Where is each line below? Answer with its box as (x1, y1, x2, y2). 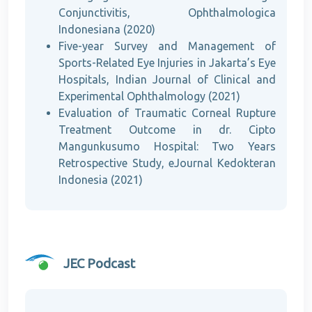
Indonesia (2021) (58, 173, 143, 187)
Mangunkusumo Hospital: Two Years (58, 140, 276, 153)
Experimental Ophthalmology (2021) (58, 90, 240, 103)
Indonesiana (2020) (58, 23, 155, 36)
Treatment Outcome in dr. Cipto (58, 123, 276, 136)
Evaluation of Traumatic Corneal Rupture (58, 107, 276, 120)
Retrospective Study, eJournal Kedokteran (58, 157, 276, 170)
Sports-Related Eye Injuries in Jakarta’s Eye (58, 56, 276, 70)
